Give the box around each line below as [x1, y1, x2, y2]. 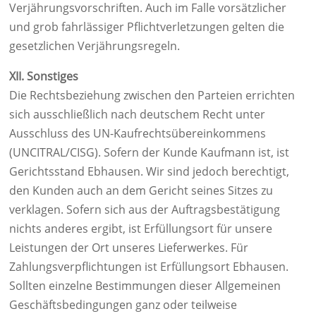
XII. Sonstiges [9, 68, 78, 84]
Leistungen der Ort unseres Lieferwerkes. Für [9, 240, 248, 255]
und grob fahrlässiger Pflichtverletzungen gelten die [9, 19, 284, 35]
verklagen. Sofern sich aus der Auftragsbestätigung [9, 202, 280, 217]
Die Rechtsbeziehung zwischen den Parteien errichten [9, 87, 295, 103]
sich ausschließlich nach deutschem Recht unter [9, 107, 265, 122]
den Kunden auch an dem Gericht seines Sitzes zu [9, 183, 273, 198]
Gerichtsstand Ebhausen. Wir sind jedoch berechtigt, [9, 164, 289, 179]
